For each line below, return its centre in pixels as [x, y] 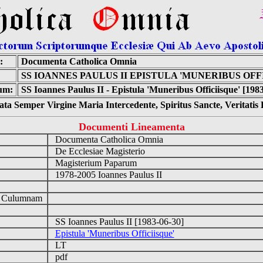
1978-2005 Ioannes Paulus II [107, 175]
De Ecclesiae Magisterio [99, 151]
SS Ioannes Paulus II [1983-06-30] [118, 222]
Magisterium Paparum [95, 163]
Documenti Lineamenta [131, 127]
